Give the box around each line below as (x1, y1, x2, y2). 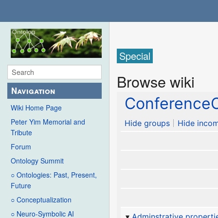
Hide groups (125, 118, 170, 128)
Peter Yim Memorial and (11, 117, 85, 127)
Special (119, 49, 151, 63)
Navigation (11, 85, 55, 97)
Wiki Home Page (11, 103, 62, 113)
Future (11, 181, 31, 191)
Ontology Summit (11, 156, 64, 166)
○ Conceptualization (11, 195, 72, 205)
